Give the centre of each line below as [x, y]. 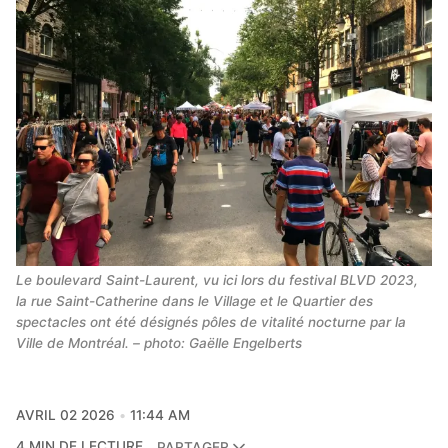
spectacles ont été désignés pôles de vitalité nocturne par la [211, 321]
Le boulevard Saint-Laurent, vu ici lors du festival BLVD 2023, [217, 279]
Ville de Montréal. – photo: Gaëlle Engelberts [159, 342]
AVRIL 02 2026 [65, 415]
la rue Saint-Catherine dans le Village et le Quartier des [194, 300]
